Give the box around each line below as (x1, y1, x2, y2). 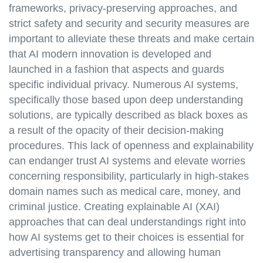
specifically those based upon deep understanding (9, 94, 243, 106)
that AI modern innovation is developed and (9, 48, 211, 60)
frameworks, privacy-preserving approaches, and (9, 2, 237, 15)
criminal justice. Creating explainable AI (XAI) (9, 201, 220, 213)
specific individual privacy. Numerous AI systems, (9, 79, 238, 91)
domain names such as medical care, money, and (9, 186, 241, 198)
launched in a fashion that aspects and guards (9, 63, 224, 76)
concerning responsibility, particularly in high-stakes (9, 170, 249, 183)
